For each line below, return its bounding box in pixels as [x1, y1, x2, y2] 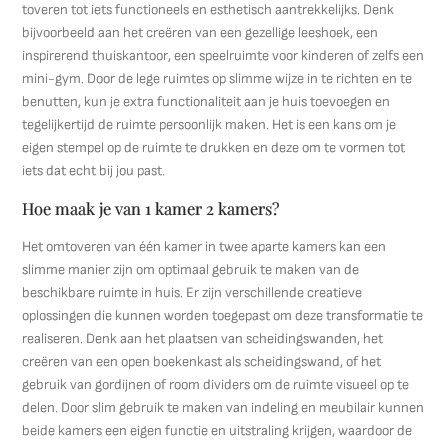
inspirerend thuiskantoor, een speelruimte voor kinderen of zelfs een [22, 47, 425, 64]
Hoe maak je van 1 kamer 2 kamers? [22, 197, 281, 219]
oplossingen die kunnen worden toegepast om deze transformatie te [22, 307, 424, 324]
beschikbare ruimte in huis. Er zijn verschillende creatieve [22, 284, 363, 301]
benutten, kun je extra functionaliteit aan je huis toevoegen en [22, 93, 391, 110]
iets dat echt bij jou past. [22, 162, 166, 179]
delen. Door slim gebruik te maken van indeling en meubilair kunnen [22, 399, 425, 416]
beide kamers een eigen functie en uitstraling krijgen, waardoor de [22, 422, 413, 439]
